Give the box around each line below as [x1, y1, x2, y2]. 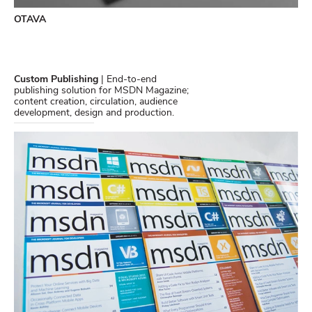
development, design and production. [14, 108, 174, 119]
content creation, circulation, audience [14, 97, 178, 108]
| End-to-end [101, 75, 157, 86]
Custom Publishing [14, 75, 101, 86]
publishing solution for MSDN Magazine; [14, 86, 189, 97]
